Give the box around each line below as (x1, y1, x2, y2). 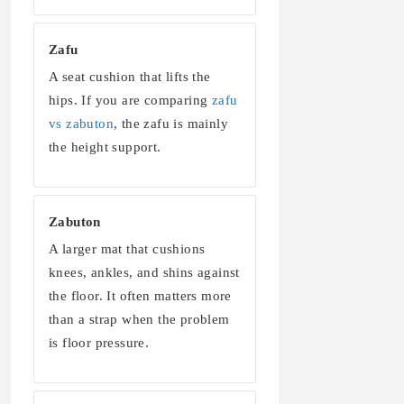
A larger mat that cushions (49, 242, 206, 257)
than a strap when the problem (49, 312, 230, 327)
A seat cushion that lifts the (49, 69, 211, 85)
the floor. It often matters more (49, 289, 232, 304)
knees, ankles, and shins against (49, 265, 240, 280)
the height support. (49, 140, 161, 155)
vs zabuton (49, 116, 115, 132)
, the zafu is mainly (114, 116, 229, 132)
